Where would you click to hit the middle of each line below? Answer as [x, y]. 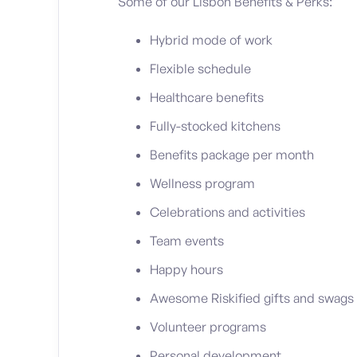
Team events [187, 241]
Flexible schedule [200, 69]
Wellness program [202, 184]
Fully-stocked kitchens [215, 126]
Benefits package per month [232, 155]
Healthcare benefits [207, 98]
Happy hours [186, 270]
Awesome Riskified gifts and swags [252, 298]
